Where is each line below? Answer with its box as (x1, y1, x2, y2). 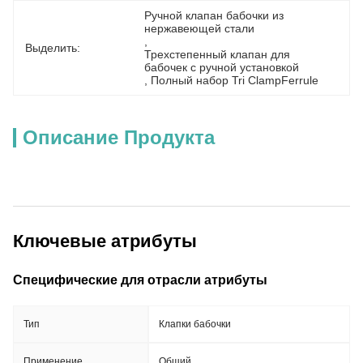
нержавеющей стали (144, 22, 255, 35)
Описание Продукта (23, 126, 215, 148)
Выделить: (25, 41, 80, 54)
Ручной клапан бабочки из (144, 9, 284, 22)
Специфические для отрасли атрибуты (13, 273, 267, 287)
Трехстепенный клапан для (144, 48, 291, 61)
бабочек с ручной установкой (144, 61, 300, 74)
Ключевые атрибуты (13, 231, 197, 251)
